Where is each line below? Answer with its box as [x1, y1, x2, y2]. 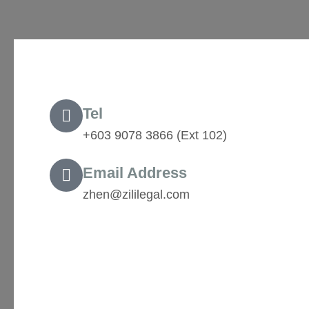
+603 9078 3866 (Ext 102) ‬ [83, 128, 230, 142]
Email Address [83, 163, 187, 181]
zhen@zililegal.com [83, 187, 190, 201]
